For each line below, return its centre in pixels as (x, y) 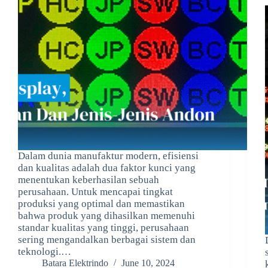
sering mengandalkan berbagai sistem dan (107, 240)
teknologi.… (45, 252)
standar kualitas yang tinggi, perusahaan (103, 228)
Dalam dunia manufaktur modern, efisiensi (108, 156)
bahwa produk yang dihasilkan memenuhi (106, 216)
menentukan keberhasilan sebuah (89, 180)
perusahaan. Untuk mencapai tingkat (95, 192)
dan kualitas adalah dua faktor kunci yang (107, 168)
